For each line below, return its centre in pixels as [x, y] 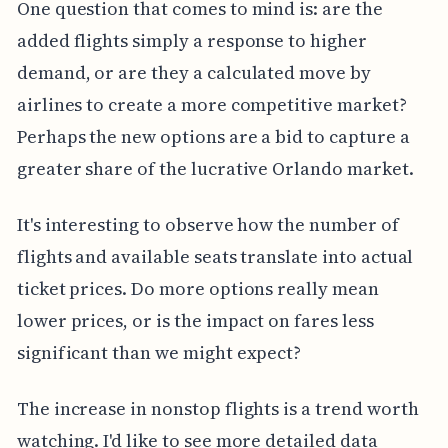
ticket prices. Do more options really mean [197, 289]
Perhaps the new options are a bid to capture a [213, 137]
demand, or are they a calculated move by [193, 73]
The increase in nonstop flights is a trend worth [217, 409]
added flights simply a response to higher [191, 41]
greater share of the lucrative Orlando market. [215, 169]
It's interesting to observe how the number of [207, 225]
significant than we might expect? [159, 353]
